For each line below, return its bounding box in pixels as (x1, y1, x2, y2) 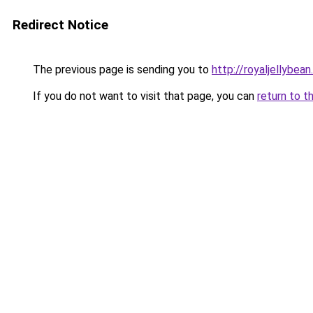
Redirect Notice (13, 17, 108, 33)
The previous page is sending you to (30, 63, 212, 76)
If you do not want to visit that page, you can (30, 89, 257, 103)
